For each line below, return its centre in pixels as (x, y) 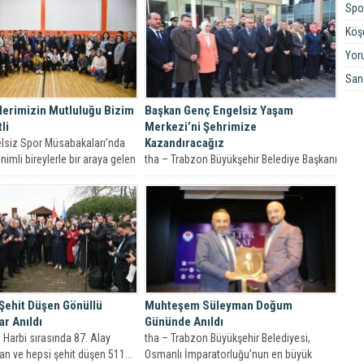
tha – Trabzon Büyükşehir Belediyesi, (227, 338)
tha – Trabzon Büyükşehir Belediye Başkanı (240, 159)
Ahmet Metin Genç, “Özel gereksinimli (230, 175)
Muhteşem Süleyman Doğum (218, 306)
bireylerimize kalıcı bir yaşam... (213, 191)
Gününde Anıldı (184, 322)
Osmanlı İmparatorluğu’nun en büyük (228, 355)
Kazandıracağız (184, 143)
